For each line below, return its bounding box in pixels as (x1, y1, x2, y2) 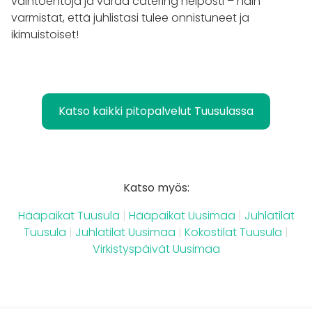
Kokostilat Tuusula (185, 224, 282, 240)
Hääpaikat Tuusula (17, 207, 120, 224)
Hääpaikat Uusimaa (128, 207, 235, 224)
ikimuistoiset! (11, 26, 79, 42)
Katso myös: (123, 179, 189, 196)
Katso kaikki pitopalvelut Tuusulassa (58, 102, 253, 119)
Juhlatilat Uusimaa (75, 224, 175, 240)
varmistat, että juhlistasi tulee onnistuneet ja (11, 9, 249, 26)
